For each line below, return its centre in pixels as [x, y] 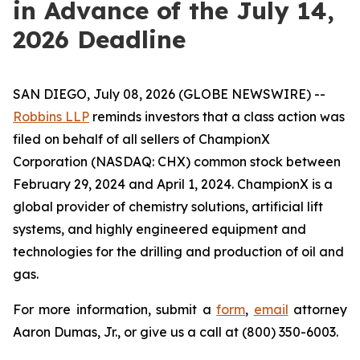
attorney [318, 309]
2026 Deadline [99, 39]
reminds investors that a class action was [217, 117]
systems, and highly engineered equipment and [160, 229]
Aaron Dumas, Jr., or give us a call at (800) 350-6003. [176, 332]
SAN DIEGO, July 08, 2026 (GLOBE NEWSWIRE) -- [169, 94]
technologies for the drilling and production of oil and [178, 252]
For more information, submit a [115, 309]
